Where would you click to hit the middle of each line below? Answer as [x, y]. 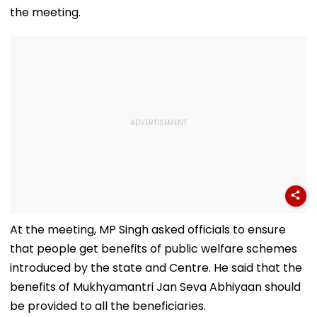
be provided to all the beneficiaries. [108, 306]
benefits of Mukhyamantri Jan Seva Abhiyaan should [155, 287]
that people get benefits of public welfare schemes [154, 248]
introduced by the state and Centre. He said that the [156, 267]
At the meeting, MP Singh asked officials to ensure [148, 229]
